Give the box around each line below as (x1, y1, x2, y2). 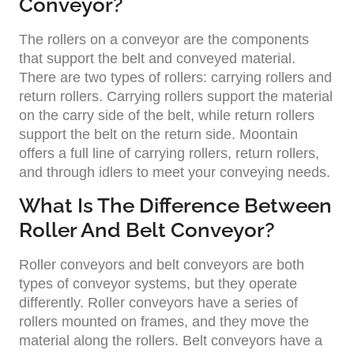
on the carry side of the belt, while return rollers (19, 107, 314, 124)
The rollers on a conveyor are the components (19, 32, 309, 48)
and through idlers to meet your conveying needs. (19, 164, 330, 181)
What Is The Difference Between (19, 193, 332, 217)
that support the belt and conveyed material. (19, 51, 296, 67)
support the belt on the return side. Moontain (19, 126, 298, 143)
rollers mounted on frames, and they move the (19, 313, 309, 330)
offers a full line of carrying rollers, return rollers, (19, 145, 319, 162)
